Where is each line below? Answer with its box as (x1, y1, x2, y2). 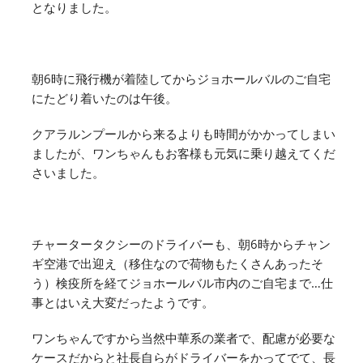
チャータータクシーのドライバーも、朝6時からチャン (32, 235, 331, 252)
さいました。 (32, 164, 105, 181)
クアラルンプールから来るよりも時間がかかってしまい (32, 125, 335, 142)
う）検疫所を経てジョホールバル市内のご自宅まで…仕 (32, 274, 333, 291)
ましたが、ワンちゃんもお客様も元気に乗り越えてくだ (32, 144, 335, 161)
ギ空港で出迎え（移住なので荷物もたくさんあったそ (32, 254, 323, 271)
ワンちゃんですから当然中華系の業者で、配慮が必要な (32, 329, 335, 346)
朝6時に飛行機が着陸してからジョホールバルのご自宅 (32, 70, 331, 87)
